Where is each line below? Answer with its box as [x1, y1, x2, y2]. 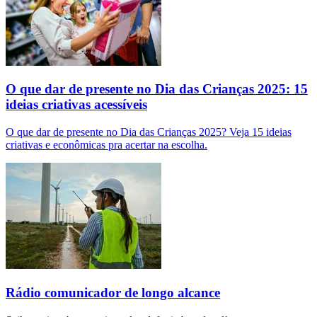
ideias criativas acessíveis [6, 97, 147, 113]
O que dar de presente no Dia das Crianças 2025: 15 [6, 81, 308, 97]
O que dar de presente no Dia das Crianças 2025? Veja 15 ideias [6, 126, 292, 139]
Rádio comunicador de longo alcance [6, 284, 220, 300]
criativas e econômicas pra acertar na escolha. [6, 139, 207, 151]
